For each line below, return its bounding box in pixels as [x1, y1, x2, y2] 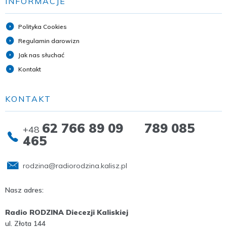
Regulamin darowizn [18, 36, 80, 45]
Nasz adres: [5, 185, 44, 195]
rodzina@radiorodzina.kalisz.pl [23, 161, 127, 170]
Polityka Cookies [18, 22, 67, 30]
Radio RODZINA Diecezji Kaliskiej [5, 207, 128, 217]
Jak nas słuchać [18, 51, 64, 59]
